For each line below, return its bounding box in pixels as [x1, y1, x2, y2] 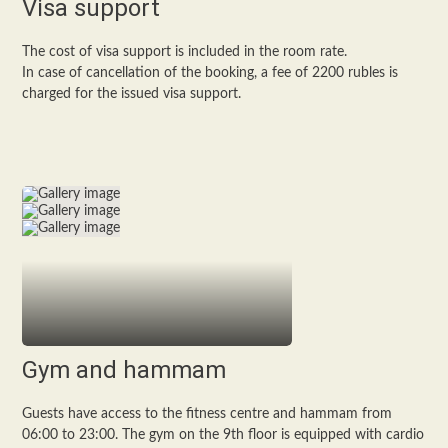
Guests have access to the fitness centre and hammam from [22, 407, 393, 421]
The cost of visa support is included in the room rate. [22, 45, 348, 59]
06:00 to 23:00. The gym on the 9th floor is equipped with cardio [22, 428, 425, 442]
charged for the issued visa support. [22, 87, 242, 101]
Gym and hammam [22, 356, 227, 384]
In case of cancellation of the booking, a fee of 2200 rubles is [22, 66, 399, 80]
